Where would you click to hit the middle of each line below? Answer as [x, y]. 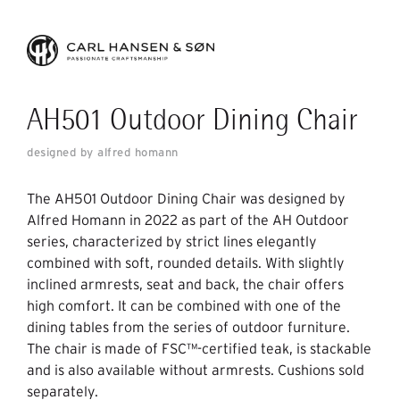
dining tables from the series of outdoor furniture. [188, 327]
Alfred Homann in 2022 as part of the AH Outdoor [188, 220]
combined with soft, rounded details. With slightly [186, 263]
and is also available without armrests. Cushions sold [196, 370]
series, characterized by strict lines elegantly [172, 242]
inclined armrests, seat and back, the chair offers [185, 284]
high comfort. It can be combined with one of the [184, 306]
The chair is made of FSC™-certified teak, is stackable [199, 349]
